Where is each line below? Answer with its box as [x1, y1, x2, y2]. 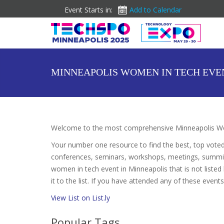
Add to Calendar [129, 5, 181, 14]
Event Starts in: [64, 5, 112, 14]
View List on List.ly [51, 193, 110, 202]
